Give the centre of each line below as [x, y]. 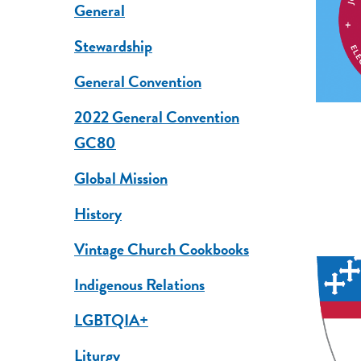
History [98, 214]
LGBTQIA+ [111, 320]
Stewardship [113, 46]
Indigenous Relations [139, 285]
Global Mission [120, 178]
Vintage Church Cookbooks [161, 249]
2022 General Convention [156, 117]
